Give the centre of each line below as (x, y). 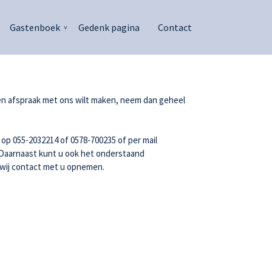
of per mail (137, 140)
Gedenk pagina (109, 27)
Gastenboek (35, 27)
